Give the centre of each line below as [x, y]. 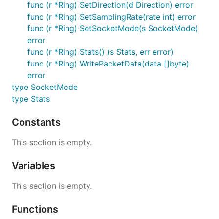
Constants [37, 122]
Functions [36, 209]
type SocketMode [45, 87]
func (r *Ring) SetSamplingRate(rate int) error [111, 17]
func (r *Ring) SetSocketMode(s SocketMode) [113, 28]
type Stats [31, 99]
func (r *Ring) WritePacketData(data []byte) [108, 64]
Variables [35, 166]
